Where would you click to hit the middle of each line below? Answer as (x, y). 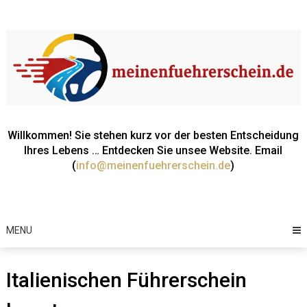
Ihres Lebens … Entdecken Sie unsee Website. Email (153, 151)
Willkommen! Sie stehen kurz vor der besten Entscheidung (153, 136)
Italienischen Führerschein (126, 280)
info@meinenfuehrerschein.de (153, 166)
